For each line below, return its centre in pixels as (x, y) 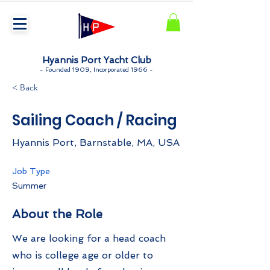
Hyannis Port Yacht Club (96, 60)
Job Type (31, 171)
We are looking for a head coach (89, 238)
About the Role (57, 214)
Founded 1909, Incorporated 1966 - (98, 69)
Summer (29, 185)
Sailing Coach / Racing (95, 120)
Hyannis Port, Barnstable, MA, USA (96, 142)
